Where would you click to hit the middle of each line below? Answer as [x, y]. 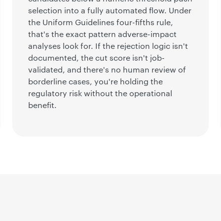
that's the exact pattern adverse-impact [103, 34]
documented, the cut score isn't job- [97, 58]
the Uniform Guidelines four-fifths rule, [101, 22]
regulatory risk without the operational [100, 93]
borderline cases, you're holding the [96, 82]
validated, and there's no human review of [107, 70]
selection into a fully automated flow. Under [110, 11]
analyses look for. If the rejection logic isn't [108, 46]
